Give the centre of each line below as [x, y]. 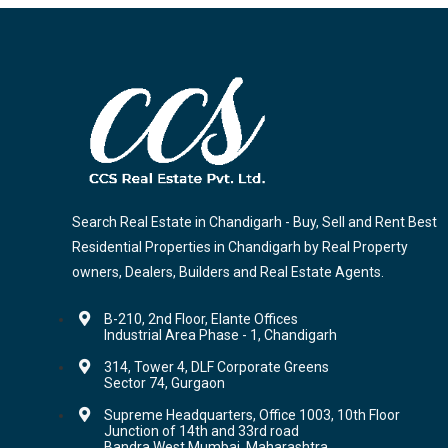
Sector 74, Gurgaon [164, 383]
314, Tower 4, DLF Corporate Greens [216, 367]
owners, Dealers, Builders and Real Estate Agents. [228, 272]
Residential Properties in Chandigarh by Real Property [240, 247]
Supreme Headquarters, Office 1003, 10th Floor [252, 415]
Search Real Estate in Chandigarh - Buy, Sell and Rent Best [254, 222]
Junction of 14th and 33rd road [201, 431]
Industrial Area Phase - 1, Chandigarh [220, 335]
